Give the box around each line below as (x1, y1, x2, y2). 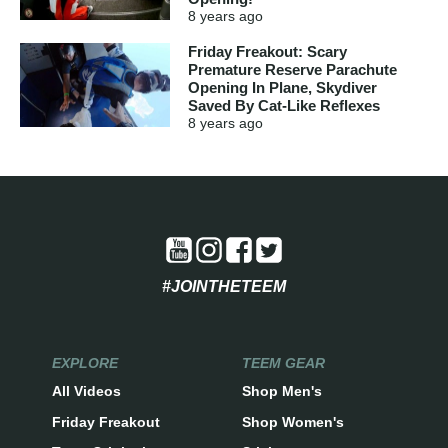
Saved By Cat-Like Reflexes (188, 96, 380, 114)
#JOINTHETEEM (162, 277, 286, 296)
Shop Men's (242, 383, 322, 400)
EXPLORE (51, 354, 118, 371)
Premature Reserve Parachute (188, 60, 397, 78)
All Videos (51, 383, 121, 400)
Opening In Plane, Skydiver (188, 78, 377, 96)
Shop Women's (242, 413, 344, 430)
